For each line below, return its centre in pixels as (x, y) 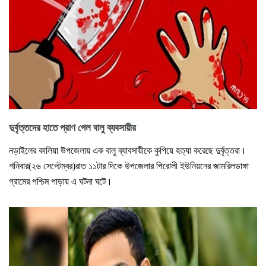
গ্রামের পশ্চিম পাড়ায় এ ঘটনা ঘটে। (61, 181)
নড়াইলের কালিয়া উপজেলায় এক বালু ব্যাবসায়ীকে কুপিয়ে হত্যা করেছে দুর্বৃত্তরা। (128, 150)
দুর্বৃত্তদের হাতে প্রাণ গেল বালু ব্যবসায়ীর (72, 128)
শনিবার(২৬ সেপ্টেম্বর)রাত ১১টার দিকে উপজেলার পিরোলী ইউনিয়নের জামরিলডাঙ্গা (129, 166)
